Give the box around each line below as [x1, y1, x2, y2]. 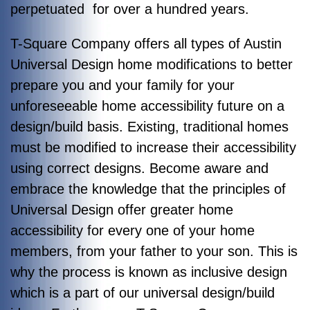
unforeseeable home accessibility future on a [10, 98, 284, 113]
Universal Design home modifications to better [10, 56, 293, 72]
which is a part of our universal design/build [10, 284, 275, 300]
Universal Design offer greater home [10, 201, 233, 217]
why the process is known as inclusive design [10, 264, 287, 280]
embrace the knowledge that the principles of [10, 181, 286, 197]
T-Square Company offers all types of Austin [10, 35, 282, 51]
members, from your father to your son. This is [10, 243, 298, 259]
